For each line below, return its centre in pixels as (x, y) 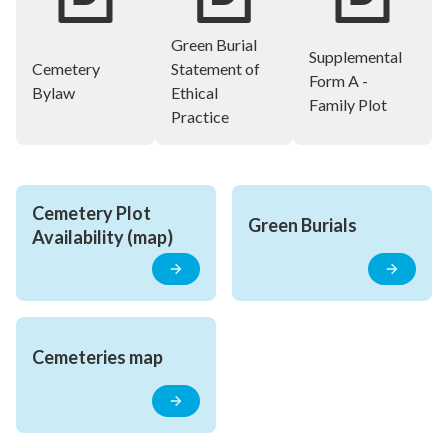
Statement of (215, 69)
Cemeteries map (97, 357)
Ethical (194, 93)
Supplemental (356, 57)
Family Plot (348, 105)
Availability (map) (102, 237)
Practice (199, 117)
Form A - (339, 81)
